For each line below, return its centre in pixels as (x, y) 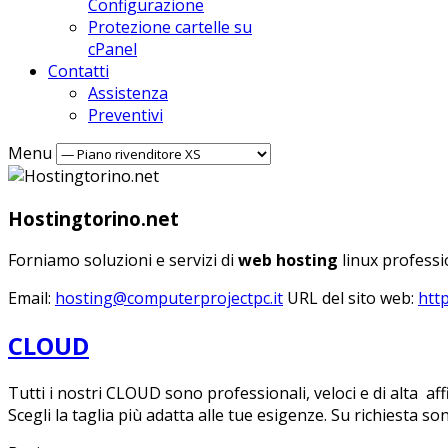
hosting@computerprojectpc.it (169, 298)
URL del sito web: (352, 298)
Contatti (78, 71)
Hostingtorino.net (93, 218)
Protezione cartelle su (170, 27)
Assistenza (128, 93)
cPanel (112, 49)
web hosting (288, 260)
